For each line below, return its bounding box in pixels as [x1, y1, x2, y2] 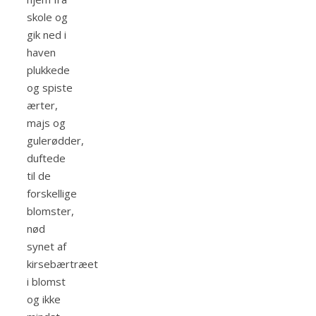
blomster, [27, 204, 74, 219]
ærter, [27, 98, 58, 113]
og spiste [27, 80, 73, 95]
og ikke [27, 292, 61, 307]
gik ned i [27, 28, 66, 42]
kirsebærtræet [27, 257, 98, 272]
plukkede [27, 63, 70, 78]
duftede [27, 151, 66, 166]
